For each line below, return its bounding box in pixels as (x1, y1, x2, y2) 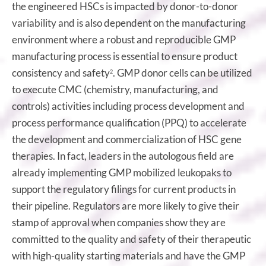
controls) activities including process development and (12, 99, 245, 112)
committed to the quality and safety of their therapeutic (12, 232, 251, 245)
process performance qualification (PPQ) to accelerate (12, 116, 246, 129)
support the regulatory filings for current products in (12, 182, 236, 195)
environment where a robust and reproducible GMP (12, 33, 236, 46)
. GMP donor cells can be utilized (113, 66, 252, 79)
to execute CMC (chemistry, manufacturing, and (12, 83, 218, 96)
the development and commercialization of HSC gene (12, 132, 242, 145)
